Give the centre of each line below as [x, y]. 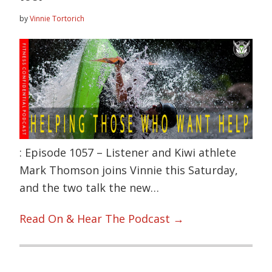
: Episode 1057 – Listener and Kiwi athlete [128, 152]
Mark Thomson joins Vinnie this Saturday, [129, 170]
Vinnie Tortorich [57, 19]
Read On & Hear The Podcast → [102, 219]
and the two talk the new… [90, 187]
